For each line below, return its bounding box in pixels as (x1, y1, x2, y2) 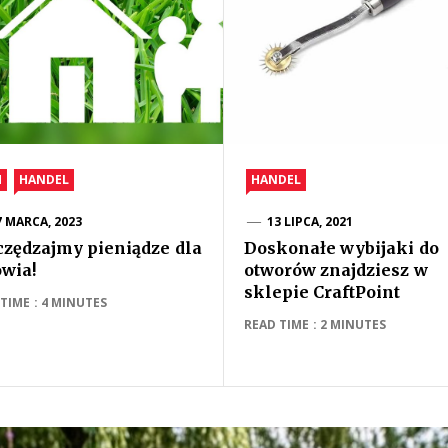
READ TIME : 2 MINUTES (244, 316, 387, 333)
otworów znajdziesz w (244, 260, 428, 280)
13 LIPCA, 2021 (266, 213, 354, 230)
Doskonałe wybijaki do (244, 238, 439, 258)
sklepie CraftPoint (244, 282, 401, 302)
